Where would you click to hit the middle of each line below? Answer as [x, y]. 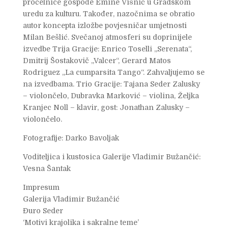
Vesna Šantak [47, 168]
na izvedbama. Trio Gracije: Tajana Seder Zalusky [111, 84]
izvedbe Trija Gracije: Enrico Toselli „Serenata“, [107, 49]
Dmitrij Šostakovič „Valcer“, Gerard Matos [97, 60]
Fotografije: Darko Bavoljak [71, 138]
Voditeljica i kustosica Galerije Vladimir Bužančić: [111, 156]
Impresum [41, 187]
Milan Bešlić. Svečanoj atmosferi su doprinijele [107, 37]
